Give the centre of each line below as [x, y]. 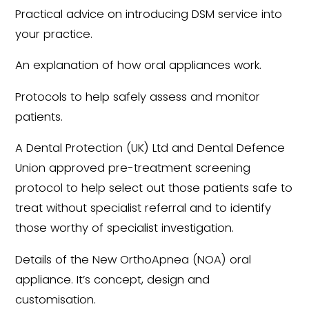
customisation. [56, 299]
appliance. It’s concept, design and [113, 279]
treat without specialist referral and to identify [143, 208]
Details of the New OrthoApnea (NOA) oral [133, 259]
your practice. [54, 34]
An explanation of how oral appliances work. [139, 66]
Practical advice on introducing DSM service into [149, 14]
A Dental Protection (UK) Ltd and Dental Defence [150, 148]
